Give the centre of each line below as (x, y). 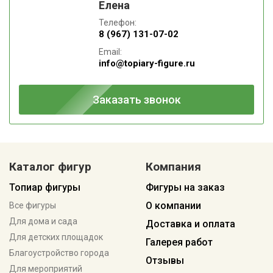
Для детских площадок (56, 237)
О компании (173, 206)
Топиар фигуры (45, 188)
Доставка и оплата (190, 224)
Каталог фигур (50, 167)
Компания (173, 167)
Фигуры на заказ (185, 188)
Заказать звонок (136, 100)
